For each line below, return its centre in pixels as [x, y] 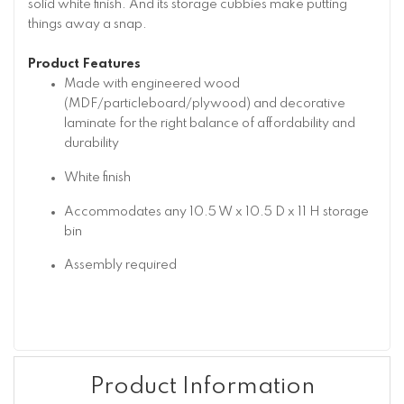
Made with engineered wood [152, 84]
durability [92, 144]
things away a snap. [87, 25]
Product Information [202, 387]
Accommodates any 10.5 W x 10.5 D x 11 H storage [216, 211]
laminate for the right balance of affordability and [210, 124]
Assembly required [120, 266]
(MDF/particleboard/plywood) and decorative [205, 104]
